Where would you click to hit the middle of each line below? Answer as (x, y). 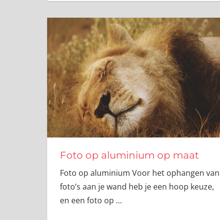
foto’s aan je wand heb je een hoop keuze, (137, 186)
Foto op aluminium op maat (129, 155)
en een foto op (88, 200)
